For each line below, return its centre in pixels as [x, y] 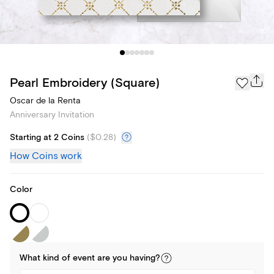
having [143, 258]
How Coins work [46, 156]
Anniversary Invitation [52, 115]
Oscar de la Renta [45, 101]
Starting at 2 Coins [47, 138]
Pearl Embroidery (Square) [85, 83]
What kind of [46, 258]
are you [112, 258]
